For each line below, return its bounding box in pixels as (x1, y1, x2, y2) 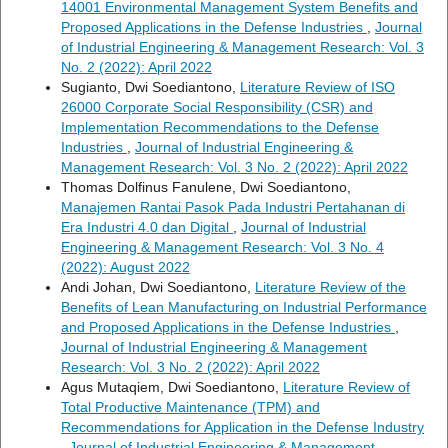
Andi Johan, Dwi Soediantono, (61, 278, 255, 295)
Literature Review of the (255, 278, 406, 295)
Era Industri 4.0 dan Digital (61, 218, 233, 235)
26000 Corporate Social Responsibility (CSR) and (61, 98, 373, 115)
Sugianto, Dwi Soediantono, (61, 78, 240, 95)
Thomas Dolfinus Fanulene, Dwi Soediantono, (61, 178, 351, 195)
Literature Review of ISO (240, 78, 395, 95)
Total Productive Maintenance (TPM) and (61, 398, 320, 415)
